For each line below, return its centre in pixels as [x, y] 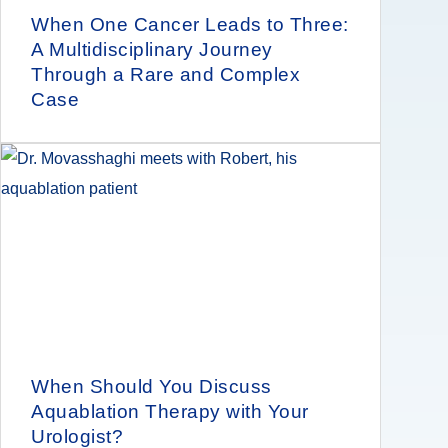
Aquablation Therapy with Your [170, 411]
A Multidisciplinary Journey [152, 49]
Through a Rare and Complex [165, 74]
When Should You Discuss [151, 386]
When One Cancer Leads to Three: [190, 24]
